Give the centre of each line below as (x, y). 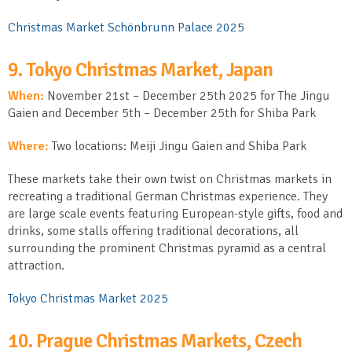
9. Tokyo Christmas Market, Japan (140, 69)
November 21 (82, 95)
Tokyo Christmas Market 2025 (88, 298)
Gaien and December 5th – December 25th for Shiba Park (162, 113)
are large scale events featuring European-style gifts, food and (175, 213)
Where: (30, 146)
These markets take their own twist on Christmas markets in (170, 179)
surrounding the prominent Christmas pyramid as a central (167, 248)
